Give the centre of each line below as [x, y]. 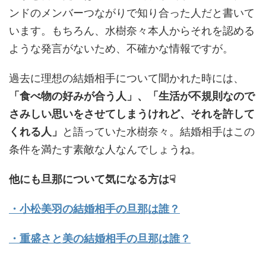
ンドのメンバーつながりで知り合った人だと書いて [132, 13]
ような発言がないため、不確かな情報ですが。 [121, 48]
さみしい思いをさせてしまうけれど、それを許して [132, 114]
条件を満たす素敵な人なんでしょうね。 [105, 149]
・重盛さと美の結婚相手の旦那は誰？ [100, 238]
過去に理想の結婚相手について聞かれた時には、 [126, 78]
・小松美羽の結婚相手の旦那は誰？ [94, 209]
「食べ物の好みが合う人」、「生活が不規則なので [132, 96]
